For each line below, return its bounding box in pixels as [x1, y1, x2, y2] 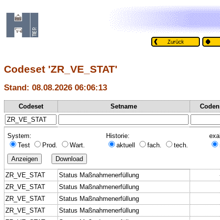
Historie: [106, 132, 130, 139]
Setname [110, 102, 137, 110]
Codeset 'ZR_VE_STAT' [4, 63, 117, 75]
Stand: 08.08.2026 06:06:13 [4, 82, 107, 93]
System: [7, 132, 31, 139]
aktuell [116, 141, 137, 149]
